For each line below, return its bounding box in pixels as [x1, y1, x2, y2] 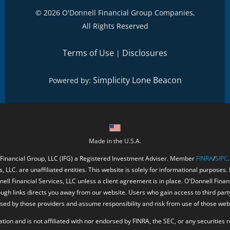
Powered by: [48, 75, 93, 86]
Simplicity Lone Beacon [92, 74, 182, 86]
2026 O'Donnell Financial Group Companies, [43, 8, 195, 18]
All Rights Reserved [82, 21, 148, 31]
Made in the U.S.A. [89, 137, 141, 146]
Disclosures [122, 47, 167, 59]
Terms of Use [63, 47, 114, 59]
